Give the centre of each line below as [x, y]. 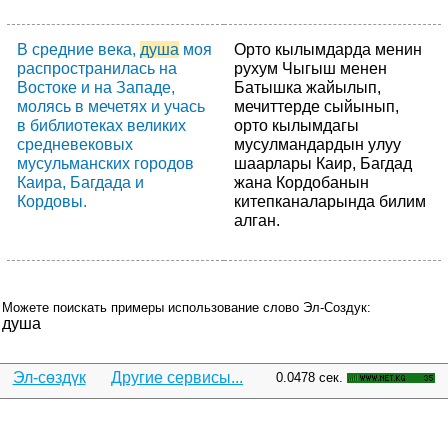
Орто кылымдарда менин [328, 49]
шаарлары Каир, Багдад [323, 163]
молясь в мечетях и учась [111, 106]
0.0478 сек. [309, 377]
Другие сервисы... [177, 377]
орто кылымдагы [296, 125]
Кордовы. [52, 201]
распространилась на [97, 68]
